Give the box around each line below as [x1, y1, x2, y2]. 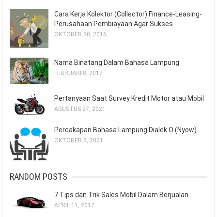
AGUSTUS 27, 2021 [54, 105, 106, 112]
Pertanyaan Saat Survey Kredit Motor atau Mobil [54, 94, 204, 102]
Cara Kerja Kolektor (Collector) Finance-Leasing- [54, 10, 202, 18]
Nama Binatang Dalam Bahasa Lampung [54, 58, 180, 66]
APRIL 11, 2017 [54, 202, 95, 209]
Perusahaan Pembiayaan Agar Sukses [54, 19, 173, 28]
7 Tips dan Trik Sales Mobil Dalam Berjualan [54, 191, 189, 199]
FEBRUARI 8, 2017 [54, 69, 103, 77]
